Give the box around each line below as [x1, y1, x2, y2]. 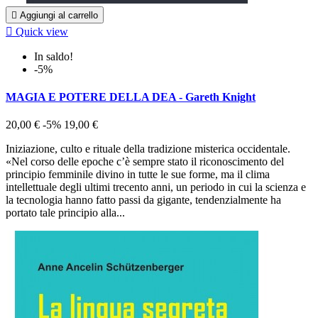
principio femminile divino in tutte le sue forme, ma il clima [6, 168, 270, 181]
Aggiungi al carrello [20, 9, 98, 21]
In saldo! [34, 50, 73, 62]
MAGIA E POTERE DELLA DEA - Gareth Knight [6, 91, 256, 104]
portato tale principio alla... [6, 207, 125, 219]
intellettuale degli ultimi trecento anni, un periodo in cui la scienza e [6, 181, 306, 194]
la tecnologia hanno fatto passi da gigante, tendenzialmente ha [6, 194, 281, 207]
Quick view [16, 25, 68, 38]
